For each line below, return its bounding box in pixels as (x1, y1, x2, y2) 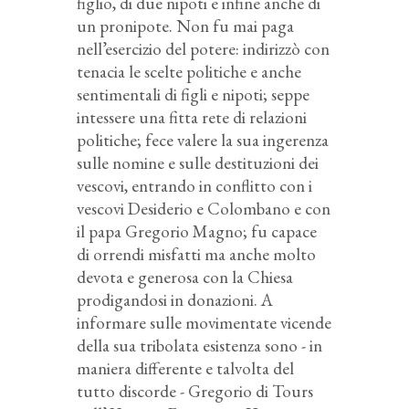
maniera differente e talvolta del (77, 356, 294, 380)
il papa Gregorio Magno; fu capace (77, 219, 317, 243)
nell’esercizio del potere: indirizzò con (77, 37, 330, 60)
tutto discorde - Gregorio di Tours (77, 379, 313, 403)
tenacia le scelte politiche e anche (77, 59, 301, 83)
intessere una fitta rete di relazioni (77, 105, 307, 129)
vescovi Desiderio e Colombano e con (77, 196, 330, 220)
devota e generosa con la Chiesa (77, 265, 293, 288)
